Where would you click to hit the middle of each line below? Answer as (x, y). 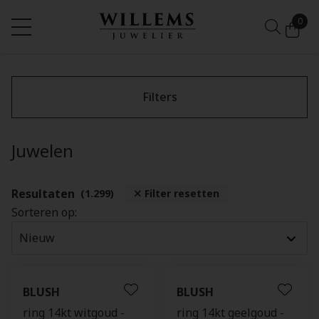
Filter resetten (181, 193)
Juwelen (42, 151)
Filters (159, 97)
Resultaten (43, 193)
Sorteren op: (44, 212)
